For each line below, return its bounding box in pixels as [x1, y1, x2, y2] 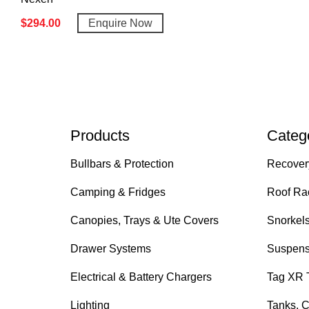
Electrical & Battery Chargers [70, 271, 212, 283]
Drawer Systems [70, 243, 151, 255]
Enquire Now [88, 17, 152, 30]
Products [70, 127, 130, 145]
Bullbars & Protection [70, 158, 174, 170]
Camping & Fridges [70, 186, 166, 199]
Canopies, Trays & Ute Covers [70, 215, 219, 227]
